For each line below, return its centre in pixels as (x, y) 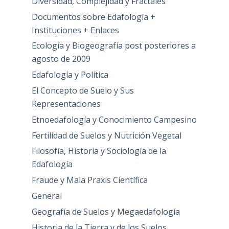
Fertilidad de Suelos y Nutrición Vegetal (106, 135)
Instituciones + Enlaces (75, 30)
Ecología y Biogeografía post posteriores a (113, 46)
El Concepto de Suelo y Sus (83, 91)
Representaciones (66, 104)
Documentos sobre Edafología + (93, 17)
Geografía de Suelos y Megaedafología (106, 211)
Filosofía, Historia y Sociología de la (99, 151)
